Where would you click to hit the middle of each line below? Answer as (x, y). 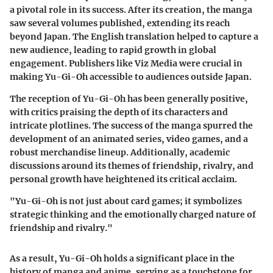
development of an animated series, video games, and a (129, 139)
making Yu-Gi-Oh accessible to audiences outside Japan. (131, 76)
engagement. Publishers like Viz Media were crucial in (126, 63)
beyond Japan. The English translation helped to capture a (134, 36)
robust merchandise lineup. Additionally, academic (120, 152)
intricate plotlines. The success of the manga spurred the (131, 125)
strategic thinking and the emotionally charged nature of (133, 214)
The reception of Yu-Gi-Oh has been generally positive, (129, 98)
